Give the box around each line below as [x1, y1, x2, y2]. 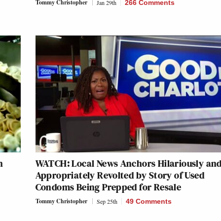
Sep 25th [96, 197, 117, 206]
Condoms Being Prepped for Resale [35, 180, 182, 194]
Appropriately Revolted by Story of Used [35, 168, 205, 183]
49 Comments [125, 197, 172, 206]
